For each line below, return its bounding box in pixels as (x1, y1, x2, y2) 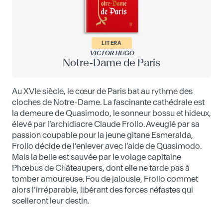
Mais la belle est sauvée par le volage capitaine (12, 152, 181, 162)
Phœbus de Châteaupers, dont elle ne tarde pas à (12, 163, 190, 173)
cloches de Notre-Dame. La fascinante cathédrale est (12, 97, 205, 107)
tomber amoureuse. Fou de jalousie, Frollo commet (12, 174, 198, 184)
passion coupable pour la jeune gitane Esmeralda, (12, 130, 193, 140)
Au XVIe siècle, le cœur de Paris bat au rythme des (12, 86, 193, 96)
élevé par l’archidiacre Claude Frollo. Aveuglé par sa (12, 119, 200, 129)
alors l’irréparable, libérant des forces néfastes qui (12, 185, 193, 195)
